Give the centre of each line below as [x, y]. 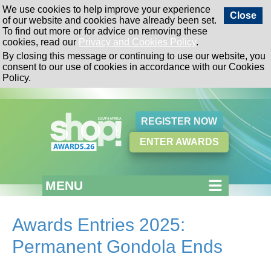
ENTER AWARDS [179, 142]
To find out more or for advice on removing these [105, 31]
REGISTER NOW [179, 121]
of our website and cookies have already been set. [110, 21]
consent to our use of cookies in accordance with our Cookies [134, 67]
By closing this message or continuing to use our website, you [134, 56]
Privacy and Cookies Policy [138, 42]
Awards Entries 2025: [99, 225]
